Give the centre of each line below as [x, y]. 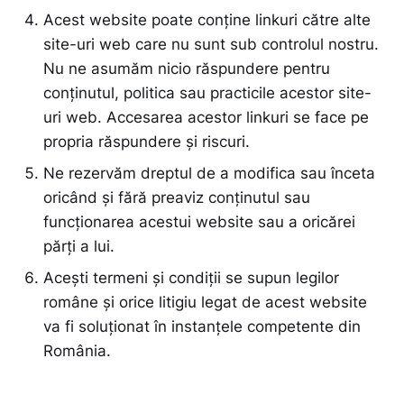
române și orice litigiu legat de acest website [205, 303]
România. [77, 351]
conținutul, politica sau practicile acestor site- [207, 93]
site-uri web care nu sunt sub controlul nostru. [211, 45]
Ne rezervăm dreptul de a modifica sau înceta [209, 174]
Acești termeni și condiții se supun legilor [191, 278]
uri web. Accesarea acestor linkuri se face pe [206, 118]
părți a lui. [79, 247]
